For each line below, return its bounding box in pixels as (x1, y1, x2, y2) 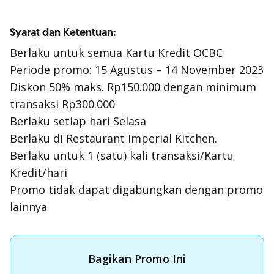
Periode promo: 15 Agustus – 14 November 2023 (10, 62, 264, 77)
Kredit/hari (10, 165, 67, 180)
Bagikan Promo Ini (88, 251, 186, 266)
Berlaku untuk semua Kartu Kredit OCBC (10, 45, 238, 60)
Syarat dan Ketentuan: (10, 26, 116, 40)
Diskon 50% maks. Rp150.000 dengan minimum (10, 80, 256, 94)
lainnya (10, 199, 47, 214)
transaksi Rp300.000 (10, 97, 115, 111)
